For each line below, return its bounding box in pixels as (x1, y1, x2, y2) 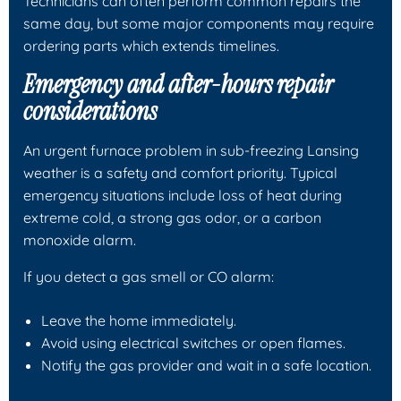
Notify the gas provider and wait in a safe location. (41, 355, 371, 374)
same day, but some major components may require (23, 13, 374, 32)
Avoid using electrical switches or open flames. (41, 333, 346, 352)
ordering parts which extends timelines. (23, 36, 279, 55)
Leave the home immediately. (41, 311, 236, 329)
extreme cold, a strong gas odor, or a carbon (23, 208, 321, 226)
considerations (23, 94, 157, 128)
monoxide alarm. (23, 230, 136, 249)
